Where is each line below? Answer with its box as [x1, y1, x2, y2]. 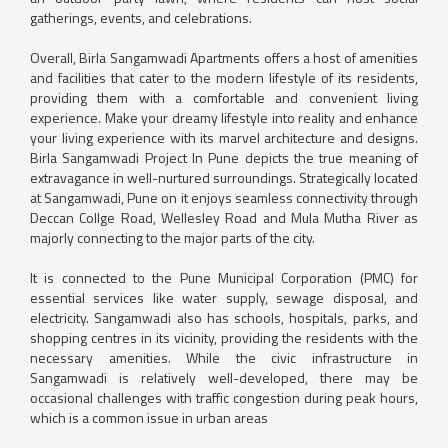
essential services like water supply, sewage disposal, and [30, 286, 418, 308]
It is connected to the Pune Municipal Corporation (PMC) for [30, 266, 418, 288]
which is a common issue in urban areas [30, 406, 268, 428]
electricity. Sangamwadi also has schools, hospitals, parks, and [30, 306, 418, 328]
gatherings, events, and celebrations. [30, 6, 252, 28]
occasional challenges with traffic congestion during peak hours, [30, 386, 418, 408]
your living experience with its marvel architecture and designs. [30, 126, 418, 148]
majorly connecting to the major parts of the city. [30, 226, 315, 248]
